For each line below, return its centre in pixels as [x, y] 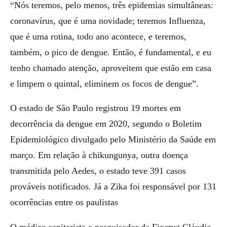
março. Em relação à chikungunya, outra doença [99, 155]
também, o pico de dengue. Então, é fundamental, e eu [111, 52]
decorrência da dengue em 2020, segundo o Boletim [106, 124]
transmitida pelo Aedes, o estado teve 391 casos [98, 171]
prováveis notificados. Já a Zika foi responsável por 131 [113, 186]
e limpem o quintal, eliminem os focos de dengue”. [104, 83]
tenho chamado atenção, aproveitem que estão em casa [111, 68]
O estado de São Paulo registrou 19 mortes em [96, 108]
